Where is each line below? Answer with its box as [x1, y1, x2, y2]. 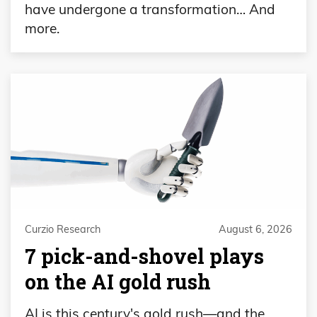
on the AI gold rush [25, 267, 211, 295]
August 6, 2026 [219, 222, 292, 236]
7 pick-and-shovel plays [25, 242, 264, 270]
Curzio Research [25, 222, 100, 236]
